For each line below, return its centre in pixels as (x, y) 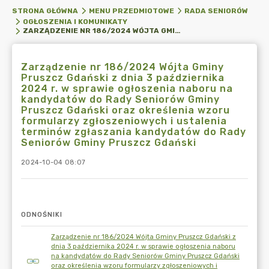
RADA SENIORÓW (216, 11)
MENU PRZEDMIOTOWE (131, 11)
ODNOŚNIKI (42, 215)
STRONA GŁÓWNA (45, 11)
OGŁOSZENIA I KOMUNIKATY (75, 22)
